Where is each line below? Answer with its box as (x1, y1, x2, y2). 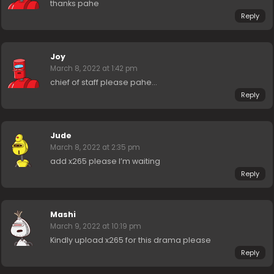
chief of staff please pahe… (50, 77, 157, 88)
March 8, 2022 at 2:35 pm (50, 143, 141, 153)
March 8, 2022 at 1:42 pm (50, 64, 138, 74)
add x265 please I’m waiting (50, 156, 161, 167)
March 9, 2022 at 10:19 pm (50, 221, 142, 232)
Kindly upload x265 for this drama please (50, 235, 212, 246)
